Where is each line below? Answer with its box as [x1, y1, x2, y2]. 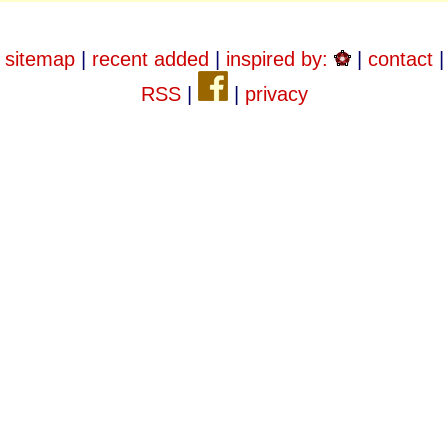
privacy [244, 83, 308, 105]
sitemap [4, 48, 75, 70]
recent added [91, 48, 209, 70]
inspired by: [225, 48, 334, 70]
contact [367, 48, 433, 70]
